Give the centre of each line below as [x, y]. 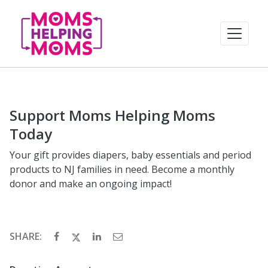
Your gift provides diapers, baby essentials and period [130, 155]
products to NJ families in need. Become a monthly [122, 169]
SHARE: [27, 236]
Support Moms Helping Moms [112, 115]
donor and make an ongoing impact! [91, 184]
